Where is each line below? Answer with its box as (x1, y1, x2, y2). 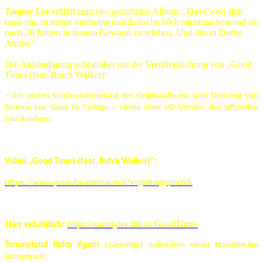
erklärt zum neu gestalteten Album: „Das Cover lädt (49, 6, 242, 16)
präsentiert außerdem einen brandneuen (99, 240, 258, 249)
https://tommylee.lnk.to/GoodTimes (68, 218, 198, 229)
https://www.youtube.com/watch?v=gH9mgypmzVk (5, 178, 193, 187)
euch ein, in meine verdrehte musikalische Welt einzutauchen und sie (5, 16, 258, 27)
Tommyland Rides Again (5, 240, 99, 249)
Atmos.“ (5, 38, 36, 48)
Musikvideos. (5, 114, 52, 124)
